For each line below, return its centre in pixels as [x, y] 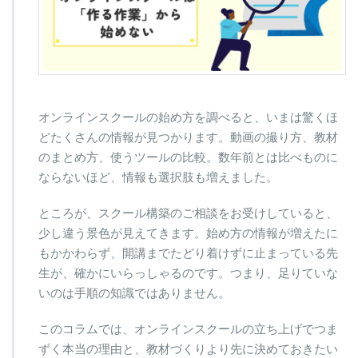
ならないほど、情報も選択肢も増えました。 [158, 177]
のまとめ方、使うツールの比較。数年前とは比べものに [188, 157]
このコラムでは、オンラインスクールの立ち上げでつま [188, 329]
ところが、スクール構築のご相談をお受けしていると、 [188, 213]
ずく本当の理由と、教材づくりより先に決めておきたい [188, 349]
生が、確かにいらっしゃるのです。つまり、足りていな [188, 273]
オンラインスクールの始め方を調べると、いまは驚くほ [188, 117]
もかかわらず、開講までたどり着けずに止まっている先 [188, 253]
